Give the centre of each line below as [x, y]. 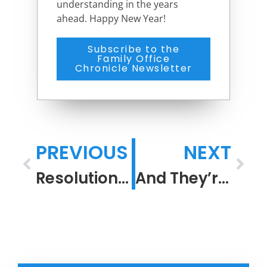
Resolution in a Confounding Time [123, 178]
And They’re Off [223, 178]
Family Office [133, 58]
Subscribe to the [133, 49]
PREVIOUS [82, 152]
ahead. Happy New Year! [111, 19]
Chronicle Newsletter [133, 68]
